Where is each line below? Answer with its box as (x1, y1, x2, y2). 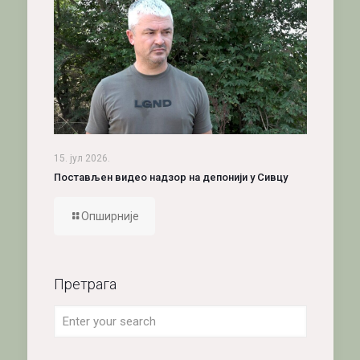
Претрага (53, 275, 117, 292)
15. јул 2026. (53, 152, 110, 164)
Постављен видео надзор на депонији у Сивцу (53, 170, 288, 183)
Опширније (80, 209, 139, 223)
